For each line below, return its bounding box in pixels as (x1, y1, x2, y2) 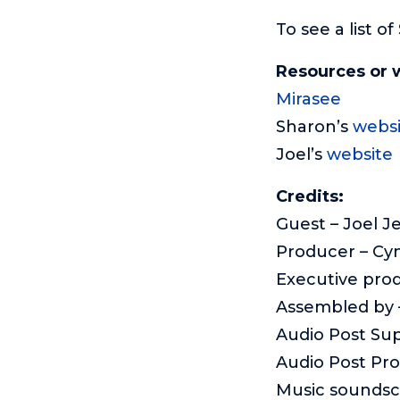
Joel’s (275, 144, 327, 164)
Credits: (275, 186, 344, 206)
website (326, 144, 393, 164)
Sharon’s (275, 116, 353, 137)
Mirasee (275, 88, 341, 109)
